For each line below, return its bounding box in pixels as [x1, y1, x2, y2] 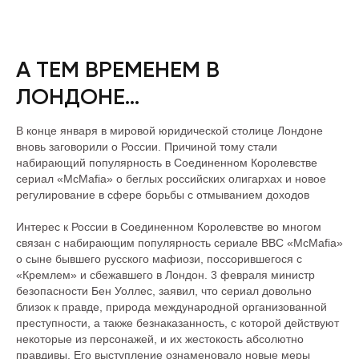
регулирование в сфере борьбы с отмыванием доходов [16, 188, 309, 201]
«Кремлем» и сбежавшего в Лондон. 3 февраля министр [16, 268, 315, 281]
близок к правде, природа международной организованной [16, 301, 327, 313]
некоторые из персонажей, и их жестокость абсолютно [16, 333, 304, 345]
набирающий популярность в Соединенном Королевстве [16, 156, 317, 169]
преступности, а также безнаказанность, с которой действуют [16, 317, 339, 329]
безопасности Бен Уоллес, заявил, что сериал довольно [16, 284, 312, 297]
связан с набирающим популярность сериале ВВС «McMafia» [16, 236, 343, 249]
